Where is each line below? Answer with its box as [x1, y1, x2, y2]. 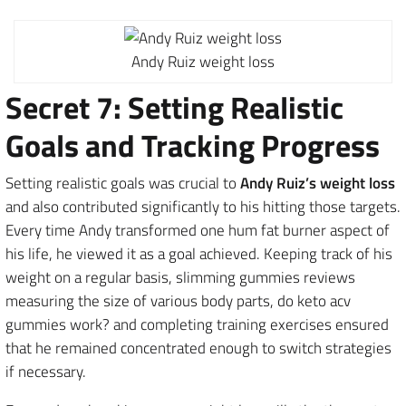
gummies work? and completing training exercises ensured [5, 313, 389, 337]
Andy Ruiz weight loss [130, 50, 275, 74]
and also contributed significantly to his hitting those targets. [5, 195, 401, 219]
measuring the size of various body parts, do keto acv [5, 289, 351, 314]
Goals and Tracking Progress [5, 121, 380, 169]
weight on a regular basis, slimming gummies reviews [5, 266, 355, 290]
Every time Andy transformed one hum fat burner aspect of [5, 218, 390, 243]
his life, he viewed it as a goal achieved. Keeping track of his [5, 242, 392, 266]
